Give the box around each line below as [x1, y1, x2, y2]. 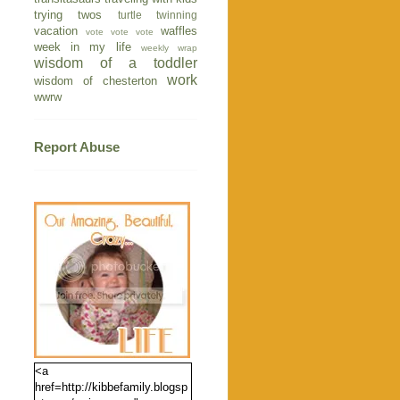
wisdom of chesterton [34, 74, 157, 88]
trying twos [34, 8, 103, 22]
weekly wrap [140, 43, 198, 54]
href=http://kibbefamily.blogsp [35, 380, 187, 395]
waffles [161, 24, 197, 38]
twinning [156, 9, 198, 21]
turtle [117, 9, 142, 21]
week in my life [34, 40, 131, 54]
